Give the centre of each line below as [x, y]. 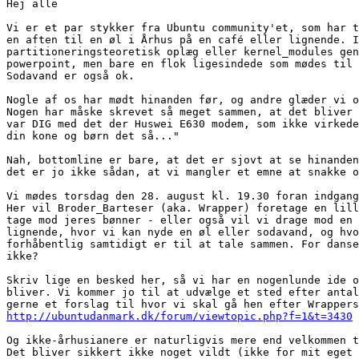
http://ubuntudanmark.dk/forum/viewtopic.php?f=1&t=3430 [179, 317]
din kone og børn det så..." [96, 136]
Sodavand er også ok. [71, 76]
